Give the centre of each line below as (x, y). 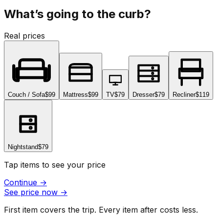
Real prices (24, 35)
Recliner (184, 94)
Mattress (76, 94)
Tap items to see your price (55, 164)
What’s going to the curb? (77, 14)
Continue (22, 182)
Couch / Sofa (26, 94)
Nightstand (23, 147)
